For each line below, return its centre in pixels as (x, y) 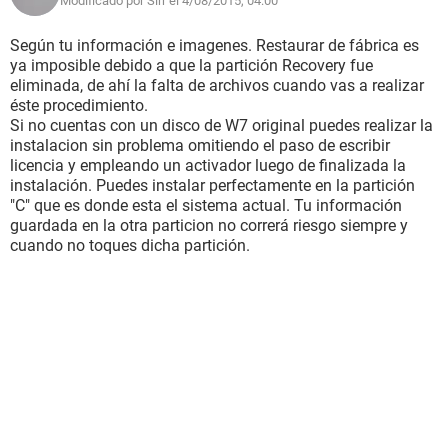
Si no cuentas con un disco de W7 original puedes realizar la (221, 125)
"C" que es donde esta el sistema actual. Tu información (206, 205)
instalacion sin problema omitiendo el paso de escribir (200, 145)
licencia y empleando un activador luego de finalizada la (208, 165)
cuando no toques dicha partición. (130, 245)
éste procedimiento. (79, 105)
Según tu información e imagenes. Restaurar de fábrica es (214, 45)
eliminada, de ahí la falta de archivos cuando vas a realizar (217, 85)
